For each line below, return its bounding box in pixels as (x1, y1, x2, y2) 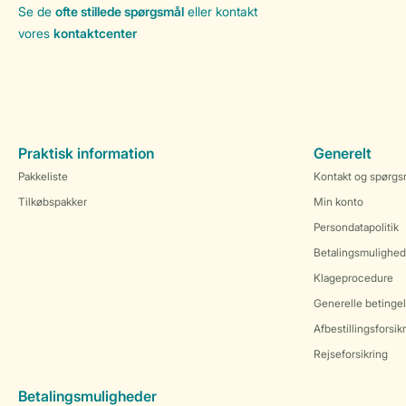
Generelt (314, 144, 372, 162)
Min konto (314, 195, 363, 208)
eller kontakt (184, 4, 257, 19)
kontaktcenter (53, 25, 137, 41)
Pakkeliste (18, 169, 68, 183)
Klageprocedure (314, 271, 393, 285)
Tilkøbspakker (18, 195, 87, 208)
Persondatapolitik (314, 220, 399, 234)
